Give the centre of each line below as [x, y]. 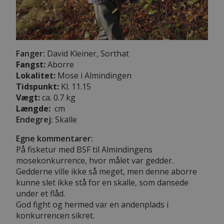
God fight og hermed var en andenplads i [92, 204]
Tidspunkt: [37, 86]
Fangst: [31, 64]
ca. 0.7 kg [58, 97]
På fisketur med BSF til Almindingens [84, 149]
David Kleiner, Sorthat [87, 53]
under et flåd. [40, 193]
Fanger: [30, 53]
